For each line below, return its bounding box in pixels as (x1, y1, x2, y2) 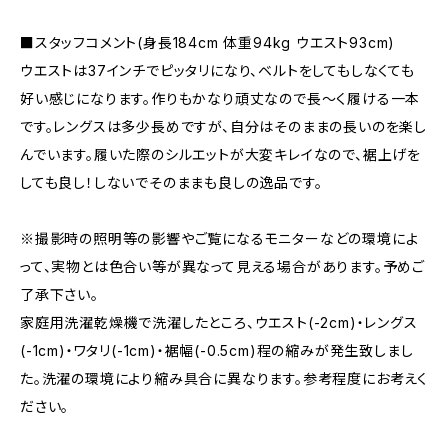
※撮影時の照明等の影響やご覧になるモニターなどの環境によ (20, 230, 419, 247)
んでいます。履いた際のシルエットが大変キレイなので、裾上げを (20, 146, 421, 163)
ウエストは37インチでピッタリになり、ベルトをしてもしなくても (20, 62, 415, 79)
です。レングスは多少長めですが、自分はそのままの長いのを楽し (20, 118, 427, 135)
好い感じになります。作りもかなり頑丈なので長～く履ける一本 (20, 90, 421, 107)
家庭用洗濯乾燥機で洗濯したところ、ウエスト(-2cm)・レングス (20, 314, 418, 331)
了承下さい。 (20, 286, 99, 303)
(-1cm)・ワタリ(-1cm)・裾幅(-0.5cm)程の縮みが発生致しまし (20, 342, 414, 359)
